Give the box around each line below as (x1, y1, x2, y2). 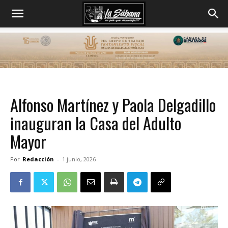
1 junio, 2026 (62, 155, 96, 163)
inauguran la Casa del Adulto (10, 111, 181, 135)
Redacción (22, 155, 54, 163)
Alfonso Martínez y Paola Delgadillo (10, 93, 216, 117)
